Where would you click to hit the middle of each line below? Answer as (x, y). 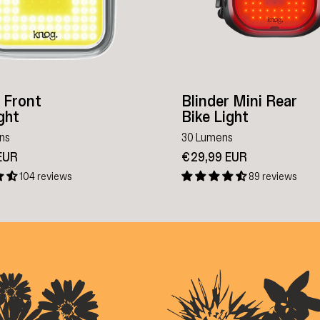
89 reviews (272, 176)
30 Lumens (207, 137)
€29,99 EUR (214, 157)
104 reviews (45, 176)
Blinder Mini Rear (239, 101)
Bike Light (215, 117)
